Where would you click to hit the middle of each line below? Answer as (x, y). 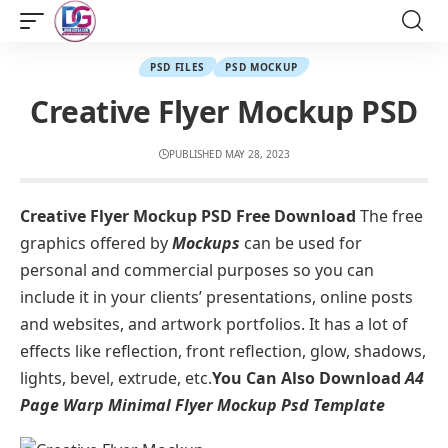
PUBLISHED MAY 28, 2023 (229, 154)
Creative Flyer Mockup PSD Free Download (188, 216)
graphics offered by (96, 243)
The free (389, 216)
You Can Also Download (308, 378)
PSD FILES (177, 67)
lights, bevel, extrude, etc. (116, 378)
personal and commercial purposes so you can (197, 270)
